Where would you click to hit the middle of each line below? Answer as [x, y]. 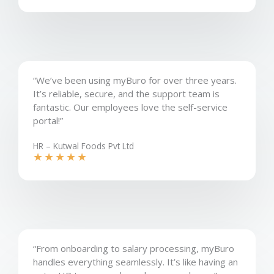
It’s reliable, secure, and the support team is [126, 94]
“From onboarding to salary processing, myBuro [134, 248]
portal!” [48, 120]
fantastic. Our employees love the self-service [130, 107]
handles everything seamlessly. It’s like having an [135, 262]
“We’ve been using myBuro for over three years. [135, 80]
